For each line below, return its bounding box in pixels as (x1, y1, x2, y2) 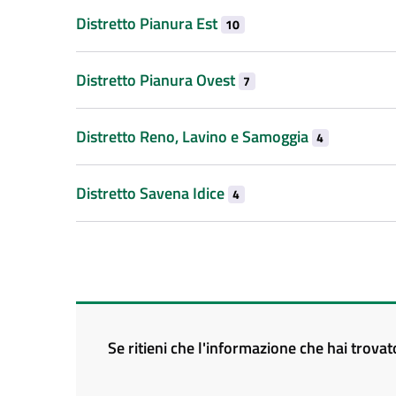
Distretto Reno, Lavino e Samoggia (76, 124, 312, 148)
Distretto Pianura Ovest (76, 67, 239, 92)
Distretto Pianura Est (76, 11, 221, 35)
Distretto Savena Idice (76, 180, 228, 205)
